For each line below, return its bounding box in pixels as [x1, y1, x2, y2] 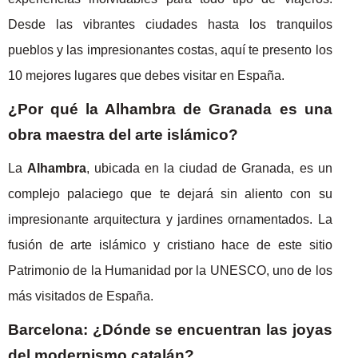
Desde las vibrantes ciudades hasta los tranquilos [8, 17, 332, 31]
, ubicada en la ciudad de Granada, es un [86, 161, 332, 175]
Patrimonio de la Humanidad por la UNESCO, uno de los [8, 263, 332, 277]
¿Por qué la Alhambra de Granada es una [8, 100, 332, 117]
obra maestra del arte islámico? [8, 125, 238, 143]
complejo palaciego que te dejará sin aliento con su [8, 186, 332, 201]
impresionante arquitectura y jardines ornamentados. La [8, 212, 332, 226]
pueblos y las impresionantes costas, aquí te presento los [8, 42, 332, 57]
